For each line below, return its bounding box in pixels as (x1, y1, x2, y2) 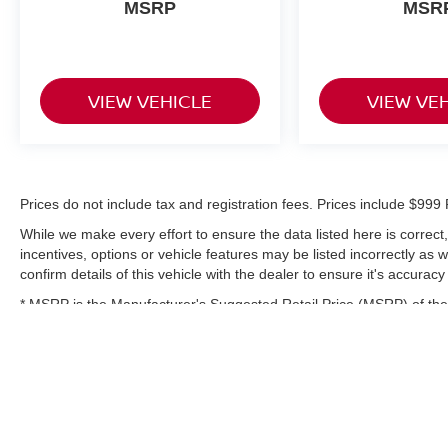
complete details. (20, 316, 127, 333)
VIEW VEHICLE (88, 89, 213, 114)
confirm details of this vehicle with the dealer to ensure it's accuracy (20, 266, 445, 283)
